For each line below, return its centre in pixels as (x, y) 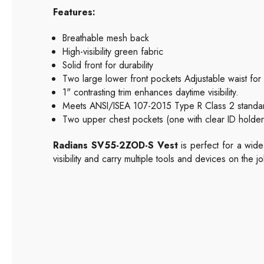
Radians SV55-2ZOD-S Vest (115, 145)
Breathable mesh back (106, 38)
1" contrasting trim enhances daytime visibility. (151, 92)
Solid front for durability (108, 65)
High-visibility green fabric (113, 51)
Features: (74, 12)
